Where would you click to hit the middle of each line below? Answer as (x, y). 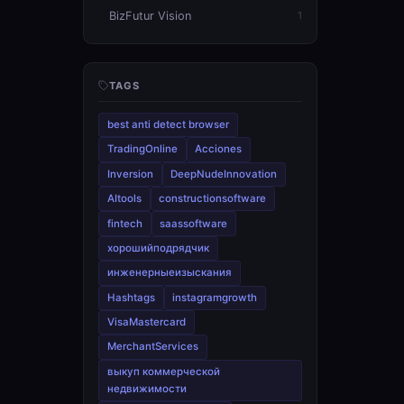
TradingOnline (142, 149)
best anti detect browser (168, 125)
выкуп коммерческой (163, 371)
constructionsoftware (213, 199)
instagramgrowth (215, 297)
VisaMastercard (146, 322)
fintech (124, 223)
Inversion (130, 174)
